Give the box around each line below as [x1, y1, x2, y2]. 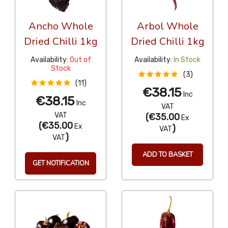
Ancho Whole [28, 19, 93, 33]
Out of [69, 55, 91, 64]
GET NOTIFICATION [32, 158, 89, 168]
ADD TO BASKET [142, 150, 193, 159]
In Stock [174, 55, 201, 64]
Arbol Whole [136, 19, 198, 33]
